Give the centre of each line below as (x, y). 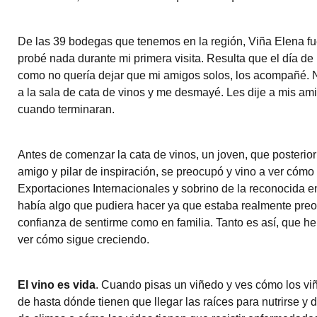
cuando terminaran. (66, 109)
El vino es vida (57, 285)
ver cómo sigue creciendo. (83, 240)
